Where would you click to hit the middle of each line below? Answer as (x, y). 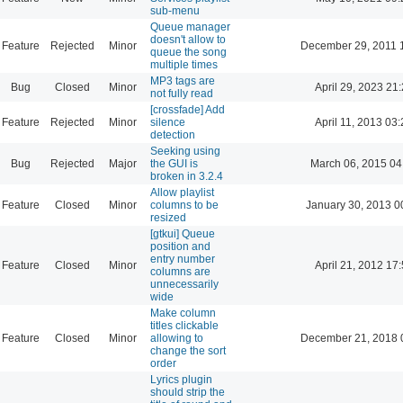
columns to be (184, 205)
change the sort (188, 350)
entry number (183, 259)
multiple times (184, 64)
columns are (180, 271)
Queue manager (190, 27)
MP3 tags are (183, 81)
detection (173, 134)
